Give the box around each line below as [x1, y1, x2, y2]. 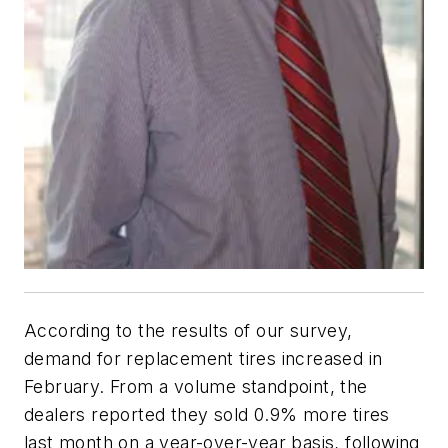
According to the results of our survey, [24, 320, 353, 342]
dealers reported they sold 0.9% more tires [24, 404, 390, 426]
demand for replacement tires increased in [24, 348, 383, 370]
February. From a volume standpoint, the [24, 376, 368, 398]
